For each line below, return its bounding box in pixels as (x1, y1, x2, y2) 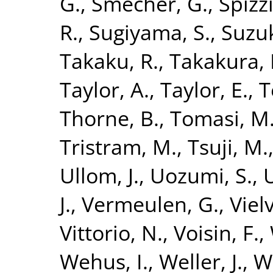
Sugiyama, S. (89, 17, 210, 46)
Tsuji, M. (188, 132, 268, 161)
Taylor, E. (160, 74, 248, 104)
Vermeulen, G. (82, 189, 219, 218)
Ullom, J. (60, 160, 139, 190)
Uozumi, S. (150, 160, 252, 190)
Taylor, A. (60, 74, 149, 104)
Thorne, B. (60, 103, 159, 132)
